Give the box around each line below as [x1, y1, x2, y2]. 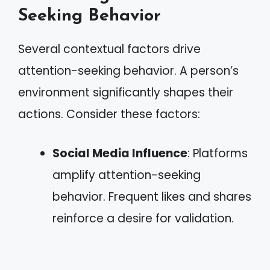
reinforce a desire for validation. [52, 210, 234, 227]
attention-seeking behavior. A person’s [18, 63, 239, 79]
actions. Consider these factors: [18, 106, 200, 122]
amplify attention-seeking [52, 166, 201, 183]
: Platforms [187, 145, 248, 162]
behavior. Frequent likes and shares [52, 188, 251, 205]
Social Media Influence [52, 145, 187, 162]
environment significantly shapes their [18, 84, 233, 101]
